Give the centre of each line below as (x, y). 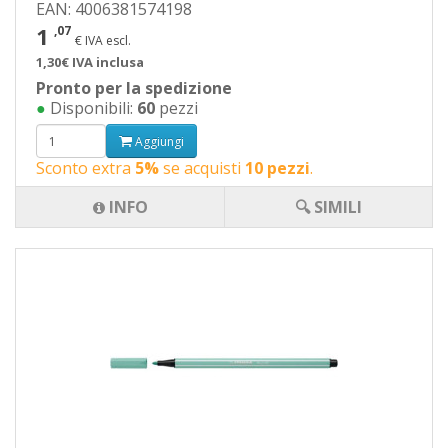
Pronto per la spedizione (134, 88)
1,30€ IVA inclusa (90, 62)
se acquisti (202, 168)
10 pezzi (277, 168)
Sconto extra (85, 168)
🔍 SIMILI (328, 207)
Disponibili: (91, 108)
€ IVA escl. (103, 40)
